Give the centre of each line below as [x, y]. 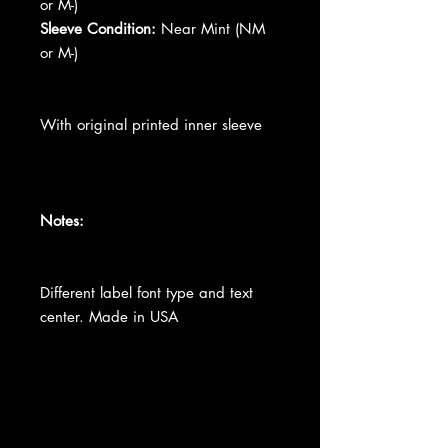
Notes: [62, 220]
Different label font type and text [146, 292]
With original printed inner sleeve [151, 124]
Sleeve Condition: [98, 28]
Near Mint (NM [210, 28]
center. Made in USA [109, 316]
